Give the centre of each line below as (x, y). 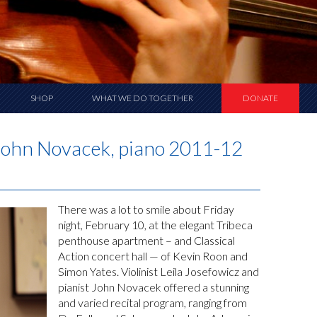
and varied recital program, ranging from (153, 302)
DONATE (260, 98)
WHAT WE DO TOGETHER (143, 98)
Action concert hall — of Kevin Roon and (153, 256)
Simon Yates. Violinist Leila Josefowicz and (159, 271)
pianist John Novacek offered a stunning (154, 287)
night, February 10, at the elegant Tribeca (156, 225)
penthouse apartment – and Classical (147, 240)
